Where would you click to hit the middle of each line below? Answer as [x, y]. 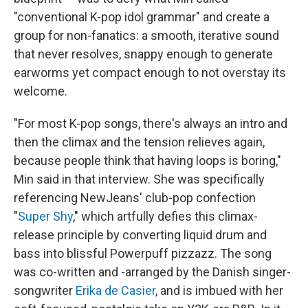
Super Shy [45, 216]
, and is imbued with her [219, 290]
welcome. [41, 91]
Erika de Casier [115, 290]
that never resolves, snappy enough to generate [143, 54]
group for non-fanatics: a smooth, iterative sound [146, 35]
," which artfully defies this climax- [165, 216]
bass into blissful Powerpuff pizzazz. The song [143, 253]
